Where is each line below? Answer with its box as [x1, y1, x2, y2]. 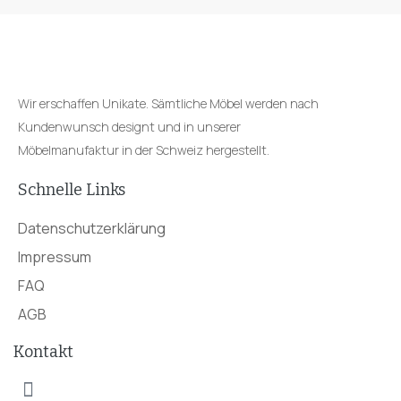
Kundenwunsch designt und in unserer [18, 118, 241, 136]
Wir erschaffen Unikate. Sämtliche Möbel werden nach [18, 95, 319, 113]
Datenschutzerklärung [18, 218, 166, 238]
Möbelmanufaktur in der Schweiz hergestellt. [18, 141, 269, 159]
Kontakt [13, 341, 73, 362]
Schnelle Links [18, 179, 125, 200]
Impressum [18, 246, 91, 267]
